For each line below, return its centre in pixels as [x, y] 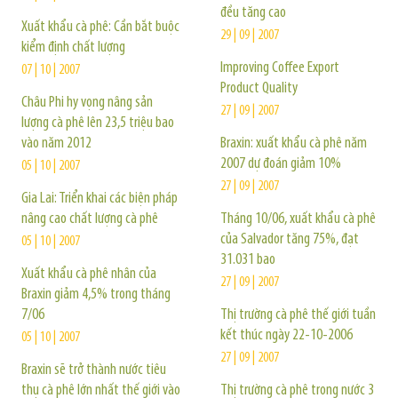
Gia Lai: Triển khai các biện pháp [99, 199]
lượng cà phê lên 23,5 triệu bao [98, 123]
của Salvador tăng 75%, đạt [290, 239]
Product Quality [259, 88]
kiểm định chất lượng [73, 48]
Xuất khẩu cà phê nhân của [89, 274]
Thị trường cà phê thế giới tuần [298, 315]
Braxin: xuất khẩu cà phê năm [294, 143]
